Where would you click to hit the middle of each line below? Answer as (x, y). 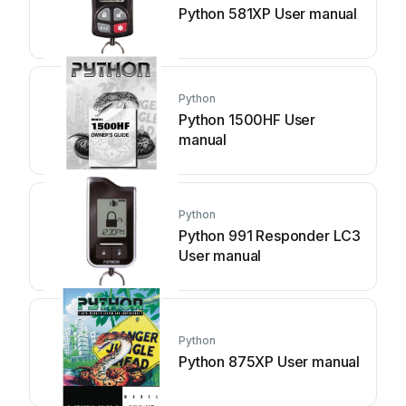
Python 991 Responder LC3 (270, 236)
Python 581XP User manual (268, 14)
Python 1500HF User (247, 120)
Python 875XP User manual (270, 362)
